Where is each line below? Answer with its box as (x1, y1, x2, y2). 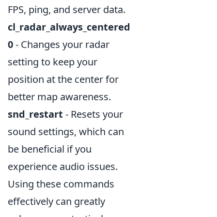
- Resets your (63, 108, 123, 121)
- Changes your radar (13, 38, 109, 51)
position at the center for (8, 73, 119, 86)
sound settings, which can (8, 125, 124, 139)
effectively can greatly (8, 195, 105, 208)
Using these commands (8, 177, 114, 191)
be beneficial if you (8, 142, 92, 156)
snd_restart (8, 108, 63, 121)
